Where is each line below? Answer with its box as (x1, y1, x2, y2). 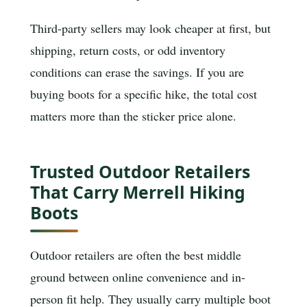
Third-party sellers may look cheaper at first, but (30, 20, 271, 37)
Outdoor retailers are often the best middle (30, 247, 241, 264)
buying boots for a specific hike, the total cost (30, 86, 257, 103)
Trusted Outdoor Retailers (30, 159, 250, 183)
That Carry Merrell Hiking (30, 180, 245, 204)
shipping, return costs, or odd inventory (30, 42, 225, 59)
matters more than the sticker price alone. (30, 108, 236, 125)
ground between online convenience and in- (30, 269, 245, 286)
